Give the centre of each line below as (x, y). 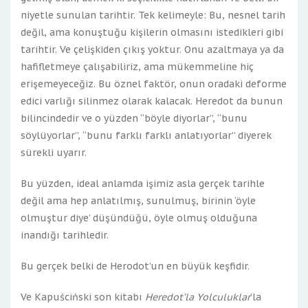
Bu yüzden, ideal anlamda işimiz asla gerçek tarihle (143, 184)
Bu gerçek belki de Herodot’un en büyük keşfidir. (135, 266)
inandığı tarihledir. (65, 235)
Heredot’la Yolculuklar (198, 297)
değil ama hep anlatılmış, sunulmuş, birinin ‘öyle (138, 201)
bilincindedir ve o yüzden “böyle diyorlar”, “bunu (134, 118)
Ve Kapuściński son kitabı (83, 297)
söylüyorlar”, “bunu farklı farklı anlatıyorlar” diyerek (146, 135)
